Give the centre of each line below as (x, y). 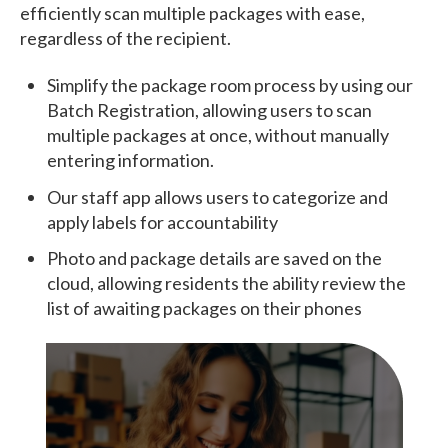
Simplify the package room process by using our (230, 85)
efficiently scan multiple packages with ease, (192, 13)
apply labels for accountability (163, 221)
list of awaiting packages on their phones (205, 307)
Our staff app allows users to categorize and (218, 196)
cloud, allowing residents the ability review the (227, 282)
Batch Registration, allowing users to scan (210, 110)
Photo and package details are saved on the (215, 257)
